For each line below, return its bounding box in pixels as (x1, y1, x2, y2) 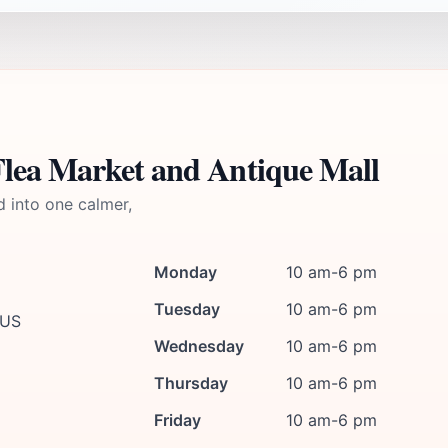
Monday (154, 262, 217, 282)
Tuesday (154, 299, 220, 319)
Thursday (154, 373, 228, 393)
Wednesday (154, 336, 244, 356)
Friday (154, 410, 201, 430)
